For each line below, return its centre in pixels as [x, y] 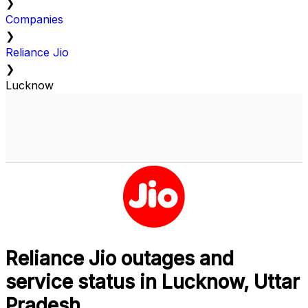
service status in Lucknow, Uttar [153, 282]
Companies [34, 20]
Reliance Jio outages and [120, 259]
